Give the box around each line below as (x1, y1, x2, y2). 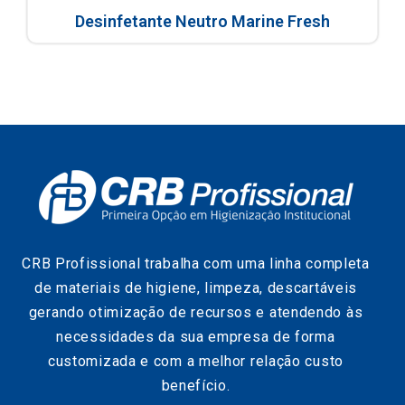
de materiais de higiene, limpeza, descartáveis (33, 278, 358, 297)
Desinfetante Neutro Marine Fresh (75, 11, 330, 31)
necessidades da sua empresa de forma (56, 327, 335, 345)
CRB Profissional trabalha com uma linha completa (22, 254, 370, 272)
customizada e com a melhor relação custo (47, 352, 344, 370)
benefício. (161, 376, 231, 394)
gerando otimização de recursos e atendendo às (28, 303, 363, 321)
